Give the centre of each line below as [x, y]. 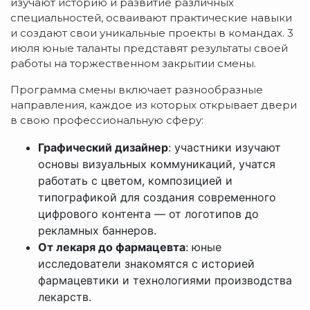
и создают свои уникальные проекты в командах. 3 [152, 33]
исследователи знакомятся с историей [146, 264]
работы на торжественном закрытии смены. [133, 64]
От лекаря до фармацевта [112, 247]
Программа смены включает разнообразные [137, 90]
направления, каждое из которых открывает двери [154, 105]
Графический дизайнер [103, 148]
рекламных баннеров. [97, 231]
